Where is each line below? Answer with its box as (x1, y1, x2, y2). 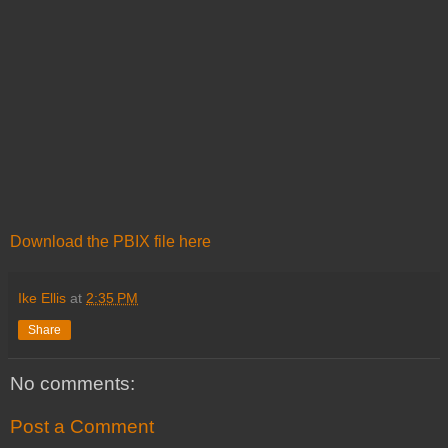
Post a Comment (10, 416, 154, 438)
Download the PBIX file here (10, 232, 211, 250)
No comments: (10, 372, 135, 394)
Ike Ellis (18, 289, 66, 306)
